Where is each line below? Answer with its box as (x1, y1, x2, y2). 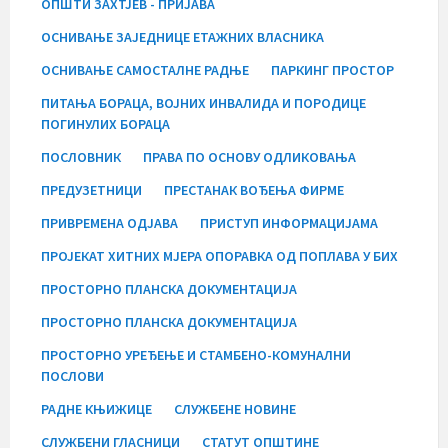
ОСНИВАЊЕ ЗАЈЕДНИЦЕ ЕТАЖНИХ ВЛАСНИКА (41, 27, 324, 46)
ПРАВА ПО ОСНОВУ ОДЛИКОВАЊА (143, 147, 356, 166)
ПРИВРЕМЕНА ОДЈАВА (41, 213, 178, 232)
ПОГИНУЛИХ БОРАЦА (41, 114, 170, 133)
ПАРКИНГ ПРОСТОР (271, 60, 394, 79)
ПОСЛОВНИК (41, 147, 121, 166)
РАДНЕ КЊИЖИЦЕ (41, 399, 152, 418)
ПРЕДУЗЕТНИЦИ (41, 180, 142, 199)
